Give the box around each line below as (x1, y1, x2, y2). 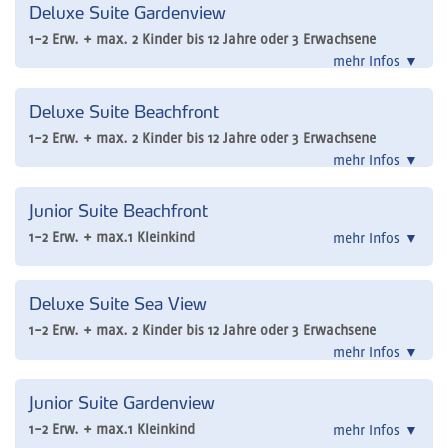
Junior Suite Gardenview (29, 392, 215, 414)
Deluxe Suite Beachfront (29, 100, 219, 122)
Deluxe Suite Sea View (29, 293, 207, 315)
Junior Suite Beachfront (29, 199, 208, 221)
